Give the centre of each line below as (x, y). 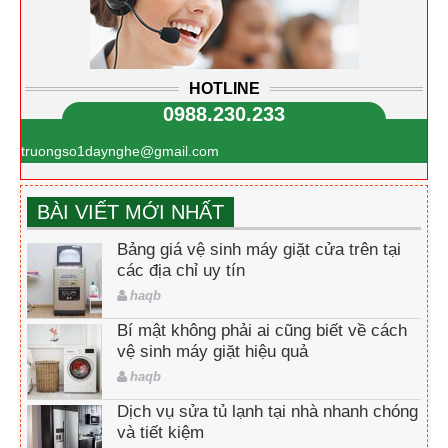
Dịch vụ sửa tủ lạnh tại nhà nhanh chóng (267, 411)
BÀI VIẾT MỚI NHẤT (130, 211)
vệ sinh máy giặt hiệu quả (212, 351)
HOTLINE (224, 88)
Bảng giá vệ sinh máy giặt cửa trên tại (259, 249)
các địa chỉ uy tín (181, 270)
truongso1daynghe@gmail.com (120, 150)
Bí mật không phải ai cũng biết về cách (262, 330)
